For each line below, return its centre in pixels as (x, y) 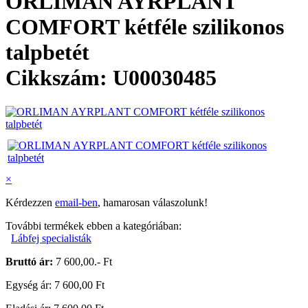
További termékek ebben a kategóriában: (93, 225)
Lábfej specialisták (51, 238)
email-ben (76, 202)
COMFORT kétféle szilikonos (145, 27)
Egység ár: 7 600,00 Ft (55, 285)
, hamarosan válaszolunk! (153, 202)
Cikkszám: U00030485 (111, 78)
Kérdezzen (30, 202)
